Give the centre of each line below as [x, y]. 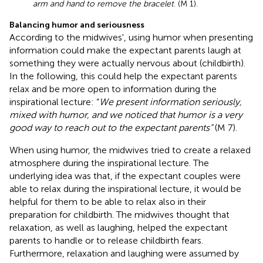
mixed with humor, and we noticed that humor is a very [126, 114]
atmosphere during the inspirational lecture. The [109, 163]
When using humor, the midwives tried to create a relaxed [130, 150]
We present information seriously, [171, 102]
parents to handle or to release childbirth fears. [106, 240]
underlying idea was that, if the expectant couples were [125, 176]
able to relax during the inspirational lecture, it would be [125, 188]
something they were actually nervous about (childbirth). [127, 63]
